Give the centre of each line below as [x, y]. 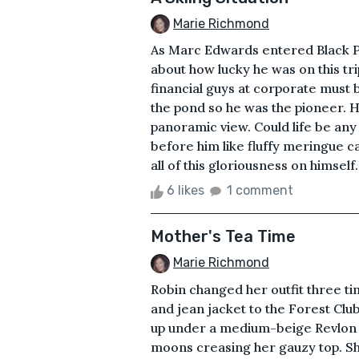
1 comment [260, 191]
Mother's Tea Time [223, 237]
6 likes [186, 191]
